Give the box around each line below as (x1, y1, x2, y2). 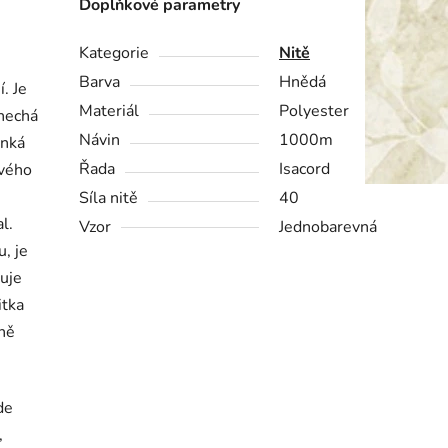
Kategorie (79, 42, 150, 65)
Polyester (279, 100, 350, 123)
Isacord (279, 158, 331, 181)
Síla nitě (79, 187, 139, 210)
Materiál (79, 100, 140, 123)
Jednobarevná (279, 216, 378, 239)
